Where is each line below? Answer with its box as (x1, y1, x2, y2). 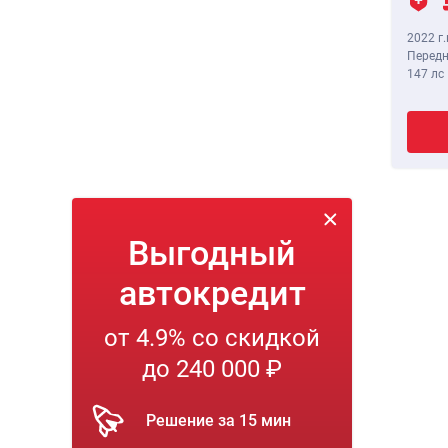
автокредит (118, 273, 306, 314)
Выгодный (128, 233, 296, 274)
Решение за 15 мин (146, 411, 291, 431)
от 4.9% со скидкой (104, 324, 320, 353)
